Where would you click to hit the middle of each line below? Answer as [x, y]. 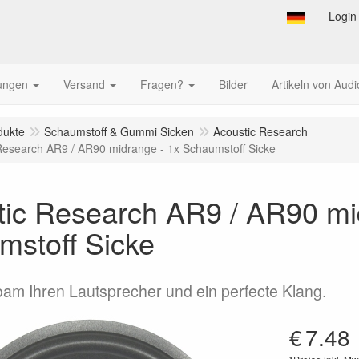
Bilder [233, 84]
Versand [84, 84]
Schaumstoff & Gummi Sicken [119, 131]
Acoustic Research [260, 131]
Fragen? [162, 84]
